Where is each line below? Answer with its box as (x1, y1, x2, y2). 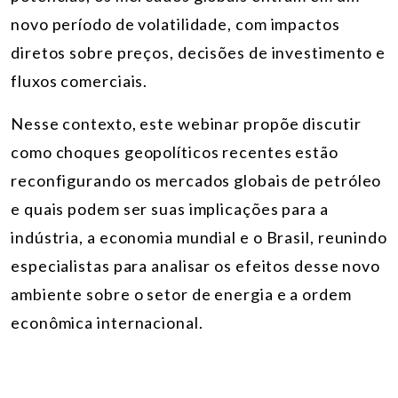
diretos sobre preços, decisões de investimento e (11, 42, 386, 62)
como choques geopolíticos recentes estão (11, 141, 338, 162)
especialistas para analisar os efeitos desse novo (11, 255, 381, 275)
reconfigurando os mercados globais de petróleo (11, 170, 382, 190)
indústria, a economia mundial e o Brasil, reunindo (11, 227, 387, 247)
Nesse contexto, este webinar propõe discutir (11, 113, 362, 133)
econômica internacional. (11, 312, 203, 332)
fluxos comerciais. (11, 70, 148, 91)
